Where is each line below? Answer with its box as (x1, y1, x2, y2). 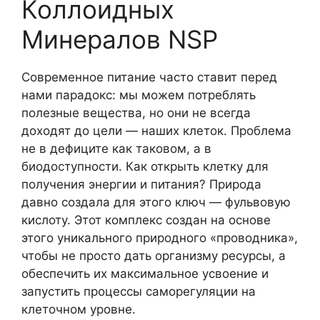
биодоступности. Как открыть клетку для (21, 159, 269, 174)
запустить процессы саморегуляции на (21, 284, 256, 299)
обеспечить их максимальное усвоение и (21, 266, 269, 281)
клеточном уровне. (21, 301, 136, 316)
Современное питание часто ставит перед (21, 69, 277, 84)
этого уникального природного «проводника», (21, 230, 298, 245)
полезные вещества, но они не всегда (21, 105, 251, 120)
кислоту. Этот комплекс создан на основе (21, 212, 271, 227)
